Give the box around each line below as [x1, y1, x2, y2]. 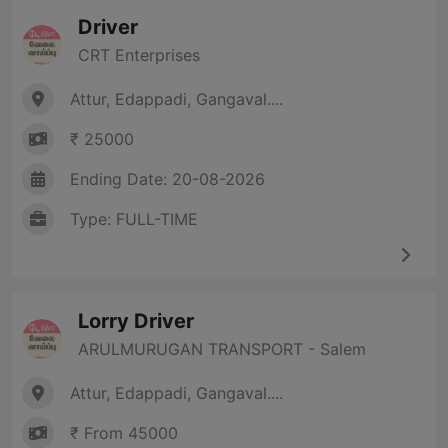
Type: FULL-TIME [70, 209, 198, 230]
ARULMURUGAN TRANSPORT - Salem [78, 339, 366, 360]
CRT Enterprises [78, 45, 200, 66]
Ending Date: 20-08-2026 [70, 169, 265, 190]
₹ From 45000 [70, 423, 178, 444]
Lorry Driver [78, 309, 194, 334]
